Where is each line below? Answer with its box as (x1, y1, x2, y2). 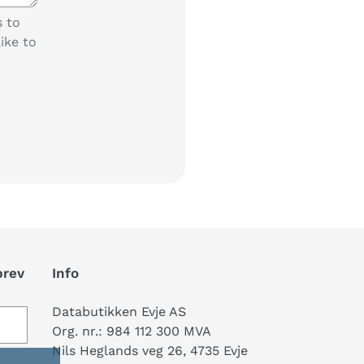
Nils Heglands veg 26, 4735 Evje (51, 342, 248, 358)
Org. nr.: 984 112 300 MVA (51, 323, 211, 339)
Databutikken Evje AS (51, 303, 186, 319)
